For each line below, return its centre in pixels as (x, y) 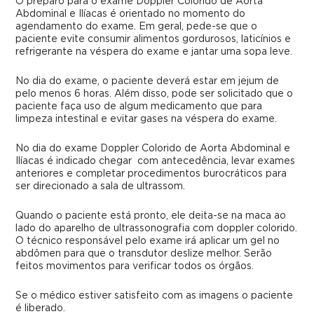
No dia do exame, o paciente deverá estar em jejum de (148, 81)
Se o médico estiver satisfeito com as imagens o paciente (155, 296)
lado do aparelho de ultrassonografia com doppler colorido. (157, 228)
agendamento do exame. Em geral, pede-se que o (137, 27)
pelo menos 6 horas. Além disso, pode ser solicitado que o (155, 94)
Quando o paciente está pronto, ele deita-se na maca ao (151, 216)
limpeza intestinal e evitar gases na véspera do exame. (146, 119)
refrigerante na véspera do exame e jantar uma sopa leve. (154, 52)
